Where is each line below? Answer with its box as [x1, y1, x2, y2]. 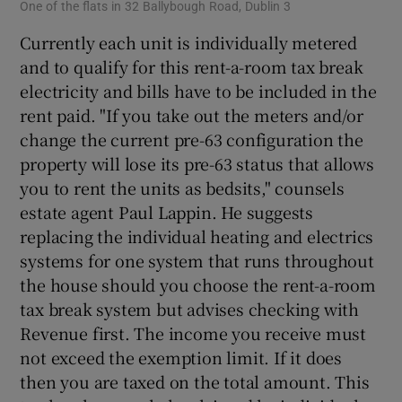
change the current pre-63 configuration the [20, 127, 363, 152]
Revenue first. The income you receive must [20, 321, 367, 345]
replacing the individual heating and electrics [20, 224, 374, 249]
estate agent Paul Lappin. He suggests [20, 200, 314, 224]
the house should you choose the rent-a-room [20, 273, 376, 297]
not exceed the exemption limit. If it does [20, 345, 343, 370]
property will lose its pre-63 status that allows [20, 152, 374, 176]
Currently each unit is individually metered [20, 31, 357, 55]
